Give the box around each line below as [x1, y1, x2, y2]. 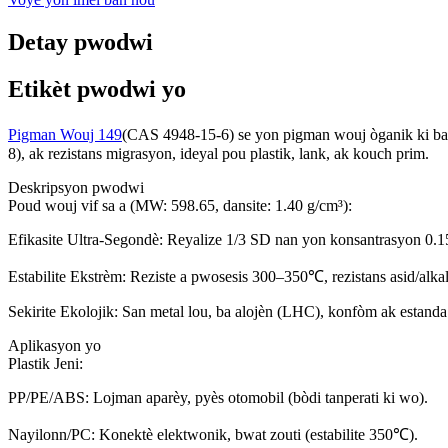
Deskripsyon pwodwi [8, 179, 144, 197]
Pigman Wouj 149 [8, 126, 122, 144]
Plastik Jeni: [8, 355, 83, 373]
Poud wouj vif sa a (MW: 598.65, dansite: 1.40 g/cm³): [8, 197, 352, 215]
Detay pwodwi [8, 29, 153, 56]
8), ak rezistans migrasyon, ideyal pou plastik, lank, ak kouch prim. [8, 145, 429, 163]
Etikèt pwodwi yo [8, 76, 186, 103]
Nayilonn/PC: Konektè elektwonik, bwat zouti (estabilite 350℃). [8, 426, 418, 444]
